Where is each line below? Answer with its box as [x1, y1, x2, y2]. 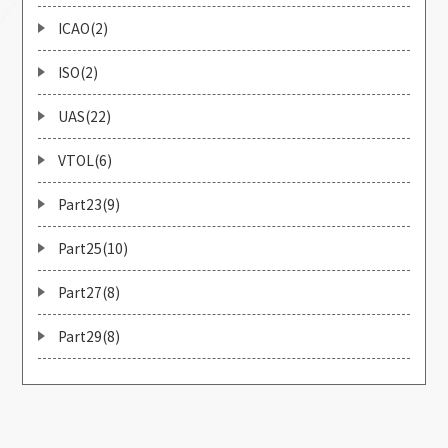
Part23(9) [58, 193, 121, 214]
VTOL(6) [58, 149, 113, 170]
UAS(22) [58, 105, 112, 126]
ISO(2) [58, 61, 99, 82]
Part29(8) [58, 325, 121, 346]
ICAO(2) [58, 17, 109, 38]
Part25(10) [58, 237, 129, 258]
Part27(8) [58, 281, 121, 302]
